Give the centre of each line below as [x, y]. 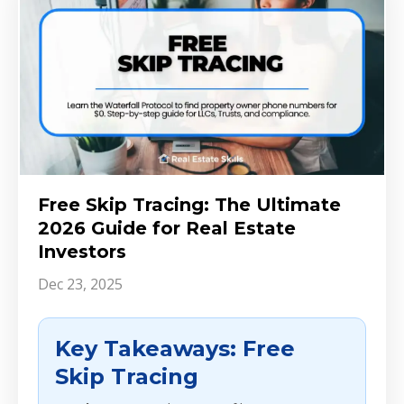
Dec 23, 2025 [80, 285]
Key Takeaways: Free [175, 349]
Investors [82, 252]
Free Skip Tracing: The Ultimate [189, 205]
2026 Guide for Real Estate [167, 229]
